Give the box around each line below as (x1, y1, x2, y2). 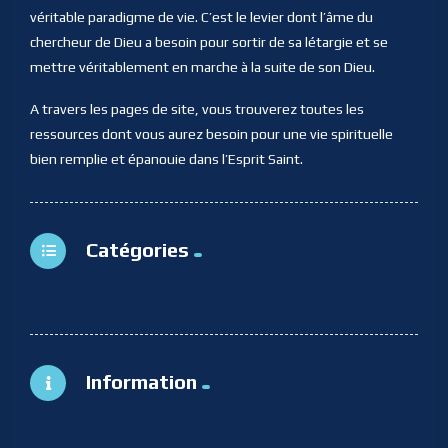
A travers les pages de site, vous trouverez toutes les (30, 100, 364, 117)
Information (86, 370, 197, 394)
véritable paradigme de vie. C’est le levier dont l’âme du (30, 8, 373, 25)
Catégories (86, 238, 189, 262)
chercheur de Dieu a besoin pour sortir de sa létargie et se (30, 33, 388, 50)
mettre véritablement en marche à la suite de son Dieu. (30, 58, 375, 75)
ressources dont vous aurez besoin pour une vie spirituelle (30, 125, 393, 142)
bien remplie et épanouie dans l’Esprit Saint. (30, 150, 303, 167)
